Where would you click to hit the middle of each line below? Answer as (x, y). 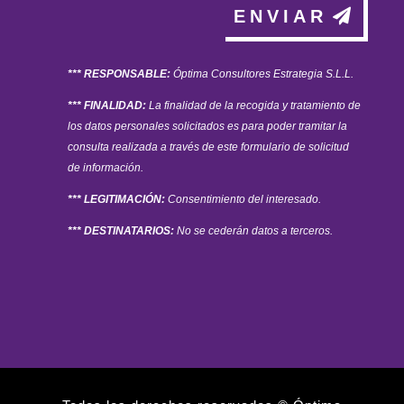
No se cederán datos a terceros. (254, 230)
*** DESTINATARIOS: (122, 230)
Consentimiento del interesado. (243, 199)
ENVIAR (281, 16)
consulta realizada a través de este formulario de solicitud (208, 147)
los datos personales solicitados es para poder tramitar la (207, 126)
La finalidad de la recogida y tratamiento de (253, 105)
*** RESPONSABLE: (120, 73)
